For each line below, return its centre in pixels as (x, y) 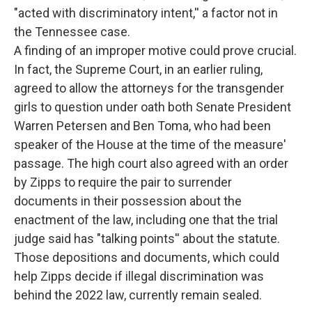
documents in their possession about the (128, 201)
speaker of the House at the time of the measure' (150, 145)
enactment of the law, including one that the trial (146, 220)
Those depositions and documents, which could (147, 257)
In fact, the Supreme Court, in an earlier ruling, (138, 69)
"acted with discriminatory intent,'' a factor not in (146, 13)
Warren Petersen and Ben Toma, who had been (142, 126)
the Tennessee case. (72, 32)
